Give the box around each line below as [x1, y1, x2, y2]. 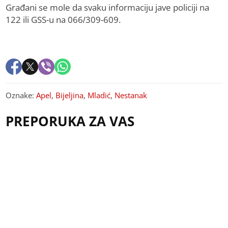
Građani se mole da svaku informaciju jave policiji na [6, 2, 210, 14]
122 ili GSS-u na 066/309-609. [6, 14, 121, 26]
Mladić [88, 90, 111, 101]
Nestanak [115, 90, 148, 101]
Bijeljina [55, 90, 84, 101]
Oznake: [6, 90, 37, 101]
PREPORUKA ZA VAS [6, 112, 135, 131]
